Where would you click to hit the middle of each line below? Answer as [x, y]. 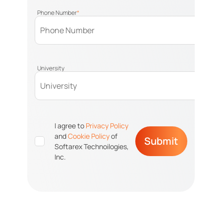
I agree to [70, 126]
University [51, 68]
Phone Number [57, 13]
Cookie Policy [89, 136]
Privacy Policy [107, 126]
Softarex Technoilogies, [92, 146]
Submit [161, 141]
